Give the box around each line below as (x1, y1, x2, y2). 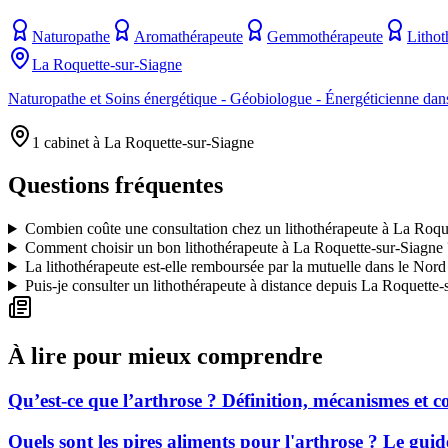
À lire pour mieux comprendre (8, 343, 323, 370)
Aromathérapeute (134, 28, 243, 46)
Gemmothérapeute (267, 28, 383, 46)
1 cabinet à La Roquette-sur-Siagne (32, 134, 254, 152)
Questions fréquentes (8, 172, 223, 199)
